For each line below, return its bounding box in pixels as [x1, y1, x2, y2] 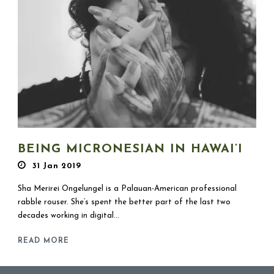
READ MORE [18, 237, 69, 245]
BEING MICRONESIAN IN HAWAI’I [18, 143, 243, 155]
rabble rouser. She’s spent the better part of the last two [18, 198, 231, 206]
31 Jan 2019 [32, 161, 81, 170]
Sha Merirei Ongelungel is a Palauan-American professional [18, 184, 237, 193]
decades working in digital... [18, 211, 119, 220]
